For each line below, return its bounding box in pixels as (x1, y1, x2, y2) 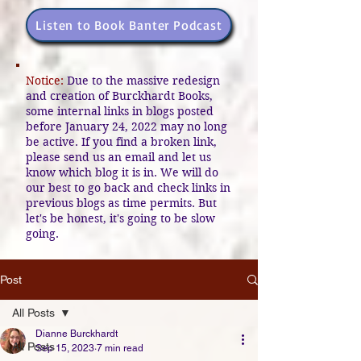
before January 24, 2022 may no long (26, 119, 227, 134)
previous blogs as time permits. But (26, 196, 217, 210)
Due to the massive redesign (67, 73, 220, 88)
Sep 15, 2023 (35, 342, 94, 354)
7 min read (97, 342, 143, 354)
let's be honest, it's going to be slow (26, 211, 215, 226)
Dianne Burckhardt (35, 328, 118, 339)
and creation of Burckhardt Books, (26, 89, 213, 103)
